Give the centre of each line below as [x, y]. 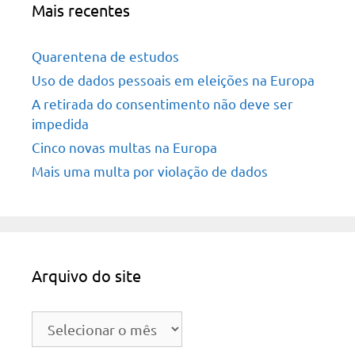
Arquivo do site [86, 275]
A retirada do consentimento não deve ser [162, 103]
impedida [60, 123]
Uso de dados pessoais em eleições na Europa [173, 80]
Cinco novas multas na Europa [124, 147]
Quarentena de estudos [105, 56]
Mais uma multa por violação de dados [150, 171]
